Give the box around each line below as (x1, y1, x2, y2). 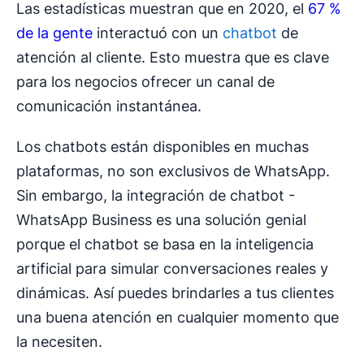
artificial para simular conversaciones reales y (16, 260, 328, 278)
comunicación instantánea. (16, 97, 201, 115)
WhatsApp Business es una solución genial (16, 211, 306, 229)
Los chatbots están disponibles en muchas (16, 138, 309, 156)
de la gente (16, 24, 93, 42)
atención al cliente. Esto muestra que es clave (16, 49, 329, 67)
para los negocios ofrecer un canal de (16, 73, 275, 91)
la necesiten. (16, 333, 102, 351)
